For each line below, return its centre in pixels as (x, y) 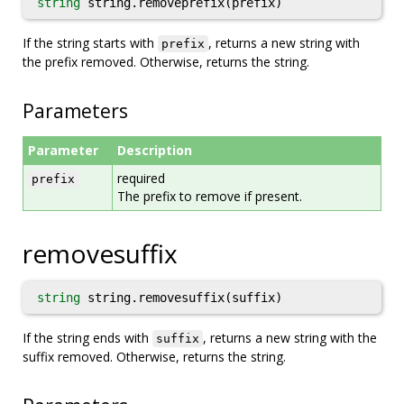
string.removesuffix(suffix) (181, 298)
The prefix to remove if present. (210, 196)
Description (155, 150)
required (141, 178)
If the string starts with (90, 43)
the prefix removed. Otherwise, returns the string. (166, 62)
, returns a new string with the (290, 338)
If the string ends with (87, 338)
